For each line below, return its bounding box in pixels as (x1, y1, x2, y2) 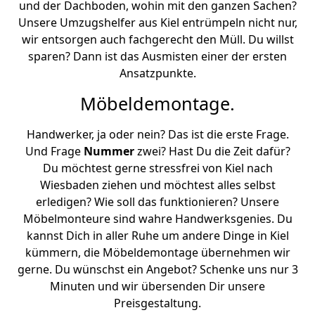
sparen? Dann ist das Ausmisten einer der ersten (28, 49, 287, 64)
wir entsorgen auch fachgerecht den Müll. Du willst (21, 32, 294, 47)
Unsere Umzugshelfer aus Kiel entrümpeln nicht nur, (18, 15, 297, 30)
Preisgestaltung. (114, 295, 201, 311)
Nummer (83, 143, 134, 159)
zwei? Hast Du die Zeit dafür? (134, 143, 290, 159)
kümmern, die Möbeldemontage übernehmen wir (25, 245, 290, 260)
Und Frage (25, 143, 84, 159)
